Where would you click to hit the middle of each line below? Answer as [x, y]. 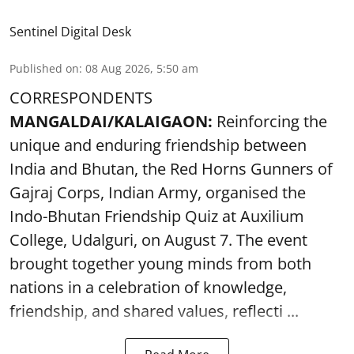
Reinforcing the [272, 121]
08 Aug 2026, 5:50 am [142, 68]
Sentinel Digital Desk [70, 31]
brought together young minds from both [160, 263]
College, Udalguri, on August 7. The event [158, 239]
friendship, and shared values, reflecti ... [154, 311]
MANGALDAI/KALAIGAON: [113, 121]
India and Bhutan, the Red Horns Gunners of [171, 168]
